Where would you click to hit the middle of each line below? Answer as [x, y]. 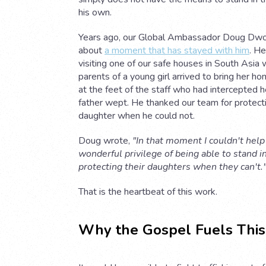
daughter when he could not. [137, 116]
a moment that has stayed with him [177, 51]
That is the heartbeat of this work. [148, 192]
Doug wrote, [105, 141]
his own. [95, 13]
